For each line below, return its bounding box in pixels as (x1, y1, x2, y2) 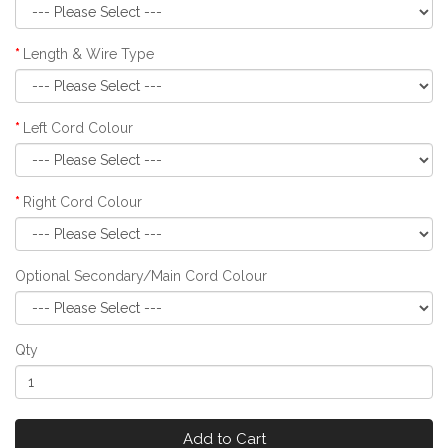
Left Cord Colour (23, 119, 133, 136)
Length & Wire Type (23, 45, 154, 62)
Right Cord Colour (23, 193, 142, 210)
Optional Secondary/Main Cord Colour (15, 267, 267, 284)
